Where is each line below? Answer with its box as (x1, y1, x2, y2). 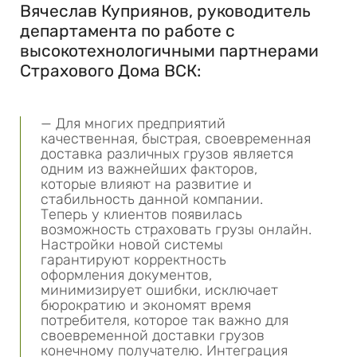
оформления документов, (41, 266, 212, 284)
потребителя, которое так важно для (41, 312, 288, 329)
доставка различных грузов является (41, 145, 293, 163)
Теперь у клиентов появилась (41, 206, 242, 223)
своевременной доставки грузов (41, 327, 265, 344)
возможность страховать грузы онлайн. (41, 221, 312, 238)
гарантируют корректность (41, 251, 226, 269)
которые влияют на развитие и (41, 175, 252, 193)
